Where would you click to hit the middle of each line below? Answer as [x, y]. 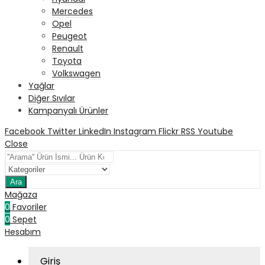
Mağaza [21, 195]
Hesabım [23, 232]
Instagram [135, 132]
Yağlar [41, 86]
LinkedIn [95, 132]
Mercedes [72, 12]
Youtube [215, 132]
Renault [68, 49]
